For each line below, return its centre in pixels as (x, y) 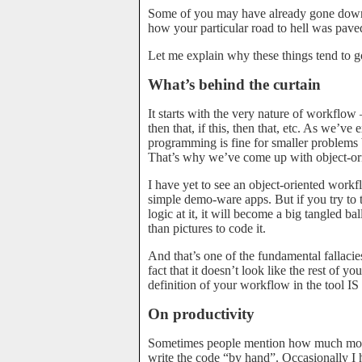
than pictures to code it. (207, 228)
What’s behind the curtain (234, 84)
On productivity (201, 314)
